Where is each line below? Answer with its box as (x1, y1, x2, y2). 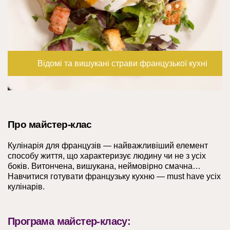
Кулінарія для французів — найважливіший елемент (8, 141, 208, 150)
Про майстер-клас (8, 119, 92, 130)
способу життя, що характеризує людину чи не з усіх (8, 151, 206, 160)
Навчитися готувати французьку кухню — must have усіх (8, 172, 221, 181)
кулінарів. (8, 182, 45, 191)
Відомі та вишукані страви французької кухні (37, 59, 207, 68)
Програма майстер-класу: (8, 216, 131, 227)
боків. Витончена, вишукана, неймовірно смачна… (8, 162, 201, 170)
